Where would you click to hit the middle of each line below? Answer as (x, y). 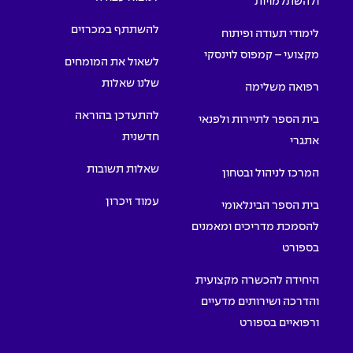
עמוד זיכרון (132, 201)
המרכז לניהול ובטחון (271, 173)
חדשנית (141, 137)
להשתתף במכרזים (115, 30)
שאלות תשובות (123, 169)
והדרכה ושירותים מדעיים (260, 301)
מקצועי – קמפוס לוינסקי (262, 55)
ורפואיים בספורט (279, 323)
